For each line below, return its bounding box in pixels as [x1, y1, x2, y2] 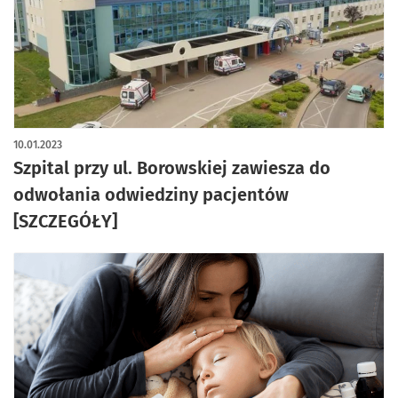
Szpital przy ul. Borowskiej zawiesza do [13, 157, 330, 179]
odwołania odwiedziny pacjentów [13, 184, 289, 205]
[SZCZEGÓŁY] [13, 211, 117, 232]
